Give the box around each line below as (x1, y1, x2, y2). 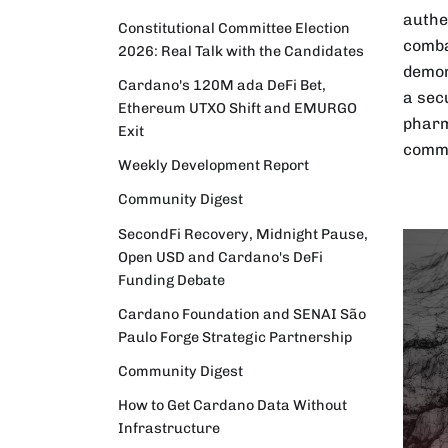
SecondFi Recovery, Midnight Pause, (118, 224, 368, 243)
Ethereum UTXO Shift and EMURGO (118, 99, 357, 118)
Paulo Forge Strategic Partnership (118, 327, 352, 346)
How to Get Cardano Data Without (118, 396, 347, 415)
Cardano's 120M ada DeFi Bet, (118, 76, 326, 95)
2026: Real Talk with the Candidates (118, 41, 364, 60)
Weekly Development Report (118, 156, 309, 175)
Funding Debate (118, 270, 225, 289)
